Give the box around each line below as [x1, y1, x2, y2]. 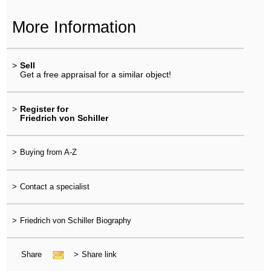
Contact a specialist [19, 181, 90, 191]
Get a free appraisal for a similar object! [19, 69, 171, 79]
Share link [81, 250, 117, 260]
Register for [19, 104, 68, 114]
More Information [11, 17, 136, 36]
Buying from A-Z [19, 148, 77, 157]
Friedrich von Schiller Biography [19, 215, 131, 225]
